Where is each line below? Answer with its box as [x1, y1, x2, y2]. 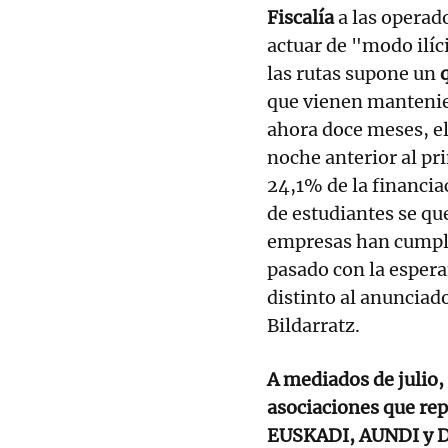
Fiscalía [267, 5, 334, 29]
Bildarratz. [267, 313, 360, 337]
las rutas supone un [267, 61, 436, 85]
